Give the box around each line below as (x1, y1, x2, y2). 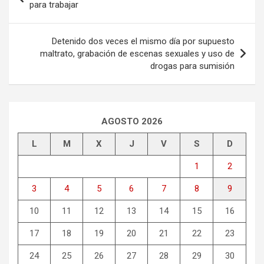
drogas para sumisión (150, 61, 235, 72)
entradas (8, 12, 68, 30)
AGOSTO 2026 (101, 116, 163, 127)
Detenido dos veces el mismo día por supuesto (52, 36, 235, 47)
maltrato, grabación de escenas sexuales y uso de (40, 48, 235, 60)
